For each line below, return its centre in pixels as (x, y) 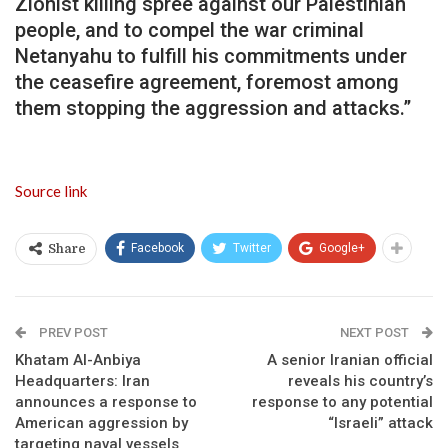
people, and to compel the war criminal (189, 29)
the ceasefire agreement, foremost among (207, 81)
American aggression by (101, 422)
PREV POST (72, 332)
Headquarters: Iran (82, 380)
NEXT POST (376, 332)
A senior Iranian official (350, 359)
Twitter (252, 247)
